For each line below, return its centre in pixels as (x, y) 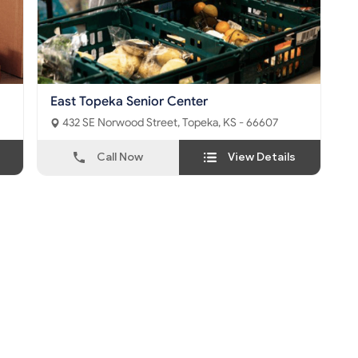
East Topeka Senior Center (129, 102)
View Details (262, 157)
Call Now (120, 157)
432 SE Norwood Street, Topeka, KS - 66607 (230, 123)
